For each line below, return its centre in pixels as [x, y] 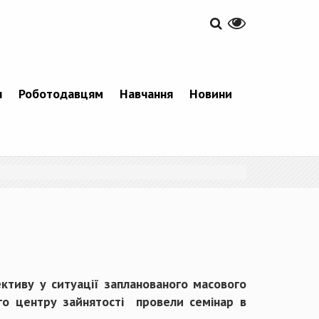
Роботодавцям [61, 93]
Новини [211, 93]
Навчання [146, 93]
